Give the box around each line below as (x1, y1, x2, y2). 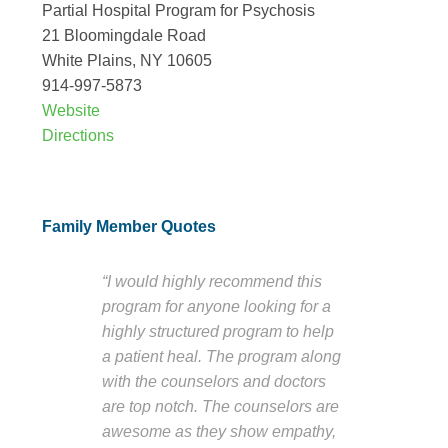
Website (42, 101, 100, 119)
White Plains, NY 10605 (42, 51, 212, 69)
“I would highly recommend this (102, 271, 322, 290)
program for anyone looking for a (102, 296, 331, 315)
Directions (42, 126, 114, 144)
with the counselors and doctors (102, 371, 326, 390)
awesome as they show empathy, (102, 421, 336, 440)
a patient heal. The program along (102, 346, 341, 365)
